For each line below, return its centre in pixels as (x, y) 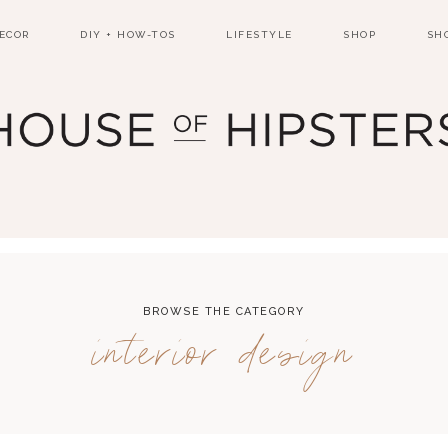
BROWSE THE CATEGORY (224, 311)
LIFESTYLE (259, 34)
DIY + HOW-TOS (128, 34)
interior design (224, 355)
